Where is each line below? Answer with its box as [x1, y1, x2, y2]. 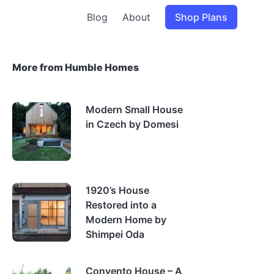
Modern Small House [86, 103, 183, 116]
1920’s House [86, 184, 149, 196]
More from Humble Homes [12, 61, 139, 73]
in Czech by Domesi [86, 118, 179, 130]
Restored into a [86, 199, 157, 211]
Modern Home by [86, 213, 166, 226]
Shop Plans [175, 11, 228, 23]
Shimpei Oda [86, 228, 144, 240]
